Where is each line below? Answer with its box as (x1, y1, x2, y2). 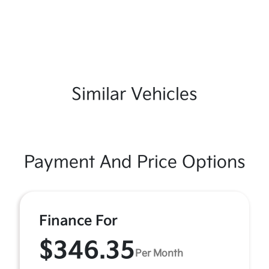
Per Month (135, 247, 183, 259)
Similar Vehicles (71, 85, 198, 105)
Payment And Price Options (23, 153, 246, 173)
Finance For (39, 213, 118, 230)
